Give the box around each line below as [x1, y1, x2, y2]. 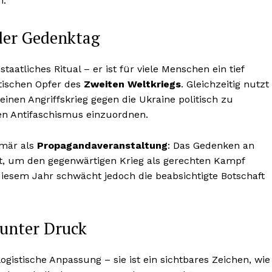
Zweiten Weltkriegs [84, 78, 181, 90]
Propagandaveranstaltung [37, 140, 168, 152]
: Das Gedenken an [168, 140, 254, 152]
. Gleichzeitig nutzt [181, 78, 269, 90]
